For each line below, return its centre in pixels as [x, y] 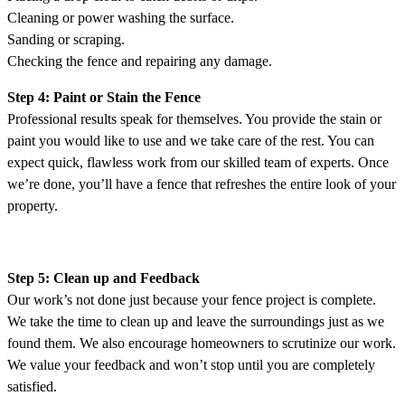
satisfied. [32, 387]
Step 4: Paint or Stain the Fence [104, 98]
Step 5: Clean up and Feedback [104, 278]
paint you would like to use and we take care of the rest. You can [191, 141]
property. [33, 206]
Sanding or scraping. [66, 40]
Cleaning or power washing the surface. [121, 18]
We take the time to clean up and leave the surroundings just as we [196, 322]
